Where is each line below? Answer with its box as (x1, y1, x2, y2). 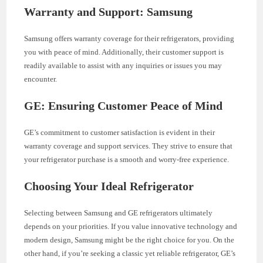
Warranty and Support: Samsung (24, 5, 193, 19)
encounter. (24, 75, 58, 84)
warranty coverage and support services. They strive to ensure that (24, 141, 233, 151)
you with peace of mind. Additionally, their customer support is (24, 48, 224, 57)
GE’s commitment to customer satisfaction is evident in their (24, 128, 215, 137)
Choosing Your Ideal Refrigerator (24, 180, 194, 193)
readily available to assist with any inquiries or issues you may (24, 61, 222, 70)
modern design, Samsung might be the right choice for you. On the (24, 235, 235, 245)
